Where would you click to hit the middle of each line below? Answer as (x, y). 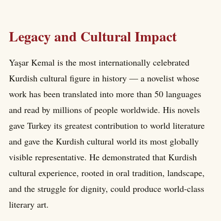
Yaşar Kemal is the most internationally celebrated (99, 62)
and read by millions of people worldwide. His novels (104, 109)
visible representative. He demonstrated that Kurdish (103, 157)
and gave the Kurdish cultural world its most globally (104, 141)
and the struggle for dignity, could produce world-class (107, 188)
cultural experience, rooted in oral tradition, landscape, (107, 172)
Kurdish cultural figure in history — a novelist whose (104, 78)
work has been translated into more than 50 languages (105, 93)
